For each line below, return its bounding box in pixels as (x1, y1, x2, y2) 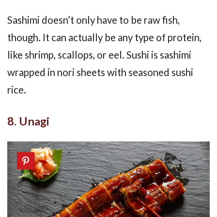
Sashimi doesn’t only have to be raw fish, (7, 14, 180, 26)
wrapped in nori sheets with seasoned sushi (7, 66, 193, 78)
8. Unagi (7, 114, 49, 128)
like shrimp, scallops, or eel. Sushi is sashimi (7, 48, 191, 61)
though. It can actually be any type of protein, (7, 31, 201, 43)
